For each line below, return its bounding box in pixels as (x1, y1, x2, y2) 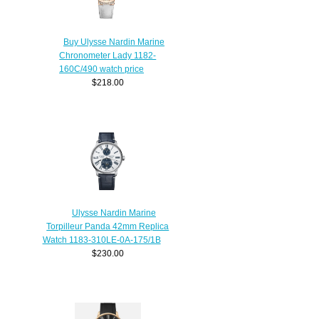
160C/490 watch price (59, 64, 145, 74)
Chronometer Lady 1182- (59, 51, 157, 61)
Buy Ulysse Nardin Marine (63, 37, 164, 47)
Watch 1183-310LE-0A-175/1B (42, 235, 161, 245)
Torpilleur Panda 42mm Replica (46, 221, 169, 231)
